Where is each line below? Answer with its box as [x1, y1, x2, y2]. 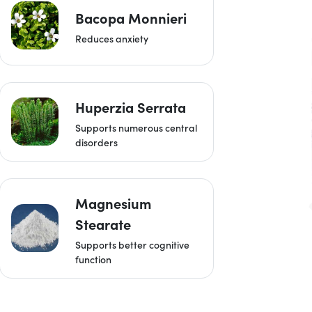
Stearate [75, 214, 132, 233]
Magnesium [75, 193, 152, 212]
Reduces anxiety [75, 31, 149, 46]
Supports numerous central [75, 120, 198, 134]
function [75, 251, 112, 266]
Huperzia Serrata [75, 97, 187, 116]
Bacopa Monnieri [75, 8, 187, 28]
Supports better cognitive [75, 237, 190, 251]
